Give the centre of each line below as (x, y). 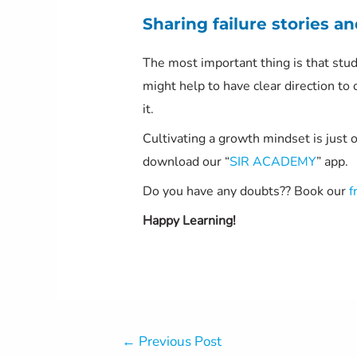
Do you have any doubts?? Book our (245, 191)
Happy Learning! (189, 220)
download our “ (186, 161)
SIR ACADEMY (273, 161)
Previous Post (178, 341)
